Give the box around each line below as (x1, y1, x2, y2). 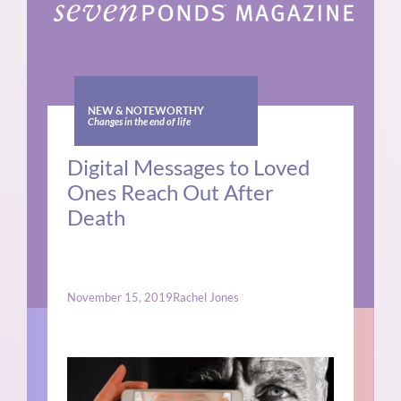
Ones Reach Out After (67, 179, 275, 206)
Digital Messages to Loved (67, 154, 311, 181)
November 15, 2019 (67, 290, 174, 305)
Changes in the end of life (87, 116, 191, 129)
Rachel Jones (173, 290, 240, 305)
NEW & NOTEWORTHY (87, 105, 204, 117)
